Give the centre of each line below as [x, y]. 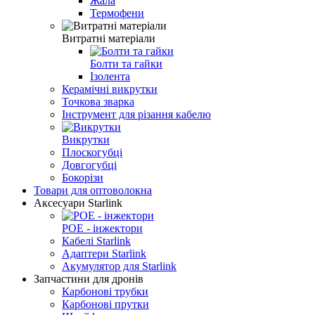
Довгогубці [89, 165]
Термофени [117, 13]
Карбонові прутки [105, 304]
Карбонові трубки [105, 292]
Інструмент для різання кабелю [136, 115]
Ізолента [110, 77]
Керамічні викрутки [110, 89]
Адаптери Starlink [104, 254]
